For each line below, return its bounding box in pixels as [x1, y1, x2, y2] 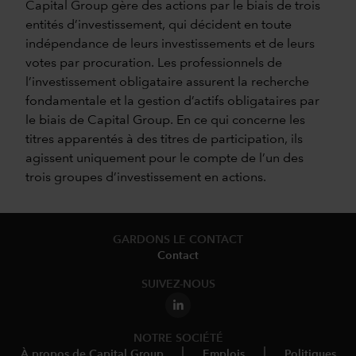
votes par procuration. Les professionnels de [25, 56, 282, 70]
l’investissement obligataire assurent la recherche [25, 75, 309, 89]
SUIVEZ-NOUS [141, 278, 215, 290]
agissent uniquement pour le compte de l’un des [25, 152, 304, 165]
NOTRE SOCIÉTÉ [133, 332, 223, 344]
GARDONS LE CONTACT [113, 234, 243, 246]
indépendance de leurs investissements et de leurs [25, 37, 315, 51]
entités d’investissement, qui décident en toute [25, 18, 292, 32]
